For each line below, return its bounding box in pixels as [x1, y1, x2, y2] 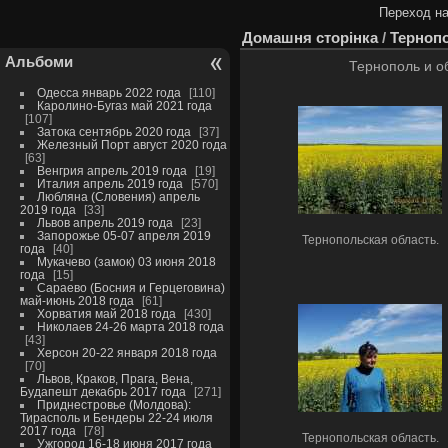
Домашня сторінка [242, 29, 378, 46]
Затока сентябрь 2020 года [36, 125, 191, 138]
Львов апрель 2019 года [36, 216, 173, 229]
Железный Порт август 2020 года [36, 138, 227, 151]
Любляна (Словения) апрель [36, 190, 200, 203]
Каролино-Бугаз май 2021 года [36, 99, 212, 112]
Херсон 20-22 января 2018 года [36, 346, 217, 359]
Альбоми [5, 53, 73, 70]
